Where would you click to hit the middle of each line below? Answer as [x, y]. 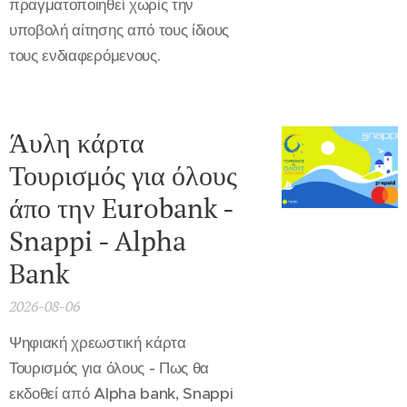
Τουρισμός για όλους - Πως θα [109, 368]
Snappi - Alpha [98, 241]
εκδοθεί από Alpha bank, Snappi [121, 394]
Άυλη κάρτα [77, 143]
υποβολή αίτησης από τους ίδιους [119, 30]
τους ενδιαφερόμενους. [85, 56]
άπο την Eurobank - [121, 208]
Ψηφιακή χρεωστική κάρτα [98, 343]
